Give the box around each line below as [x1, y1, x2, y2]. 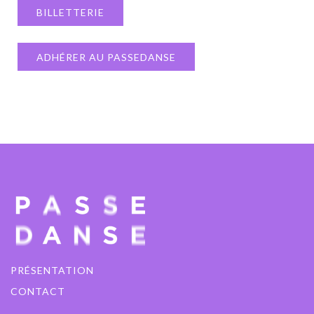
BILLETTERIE [36, 6, 104, 18]
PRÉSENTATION [11, 264, 94, 276]
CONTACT [11, 285, 65, 297]
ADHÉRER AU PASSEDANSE [36, 51, 176, 63]
